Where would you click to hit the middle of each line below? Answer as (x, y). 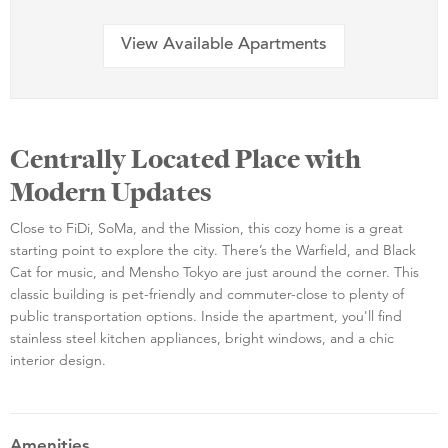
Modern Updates (111, 191)
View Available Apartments (224, 46)
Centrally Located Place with (185, 158)
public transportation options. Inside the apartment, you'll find (206, 315)
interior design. (58, 359)
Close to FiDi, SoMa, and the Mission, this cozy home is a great (206, 227)
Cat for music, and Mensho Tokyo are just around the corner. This (214, 271)
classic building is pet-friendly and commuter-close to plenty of (207, 293)
